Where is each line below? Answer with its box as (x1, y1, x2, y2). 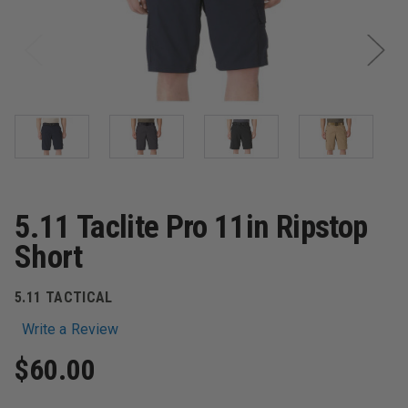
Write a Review (22, 320, 119, 338)
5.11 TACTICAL (15, 289, 113, 306)
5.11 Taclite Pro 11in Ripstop (15, 209, 368, 246)
